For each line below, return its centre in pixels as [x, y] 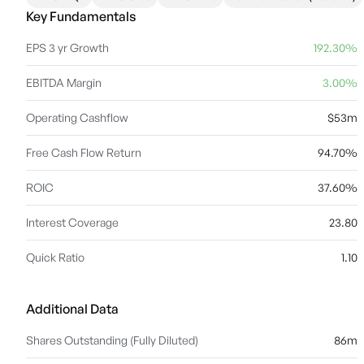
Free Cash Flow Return [84, 152]
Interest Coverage [72, 222]
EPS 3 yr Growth [67, 48]
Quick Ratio [55, 257]
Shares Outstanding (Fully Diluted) [112, 340]
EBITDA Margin [64, 82]
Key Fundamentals [81, 16]
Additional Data [72, 309]
